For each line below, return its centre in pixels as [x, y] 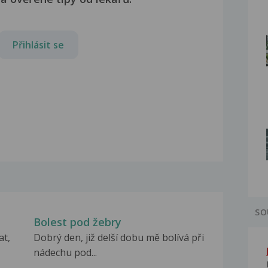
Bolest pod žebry [77, 222]
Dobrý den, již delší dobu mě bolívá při [118, 238]
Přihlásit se [38, 45]
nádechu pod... [65, 253]
